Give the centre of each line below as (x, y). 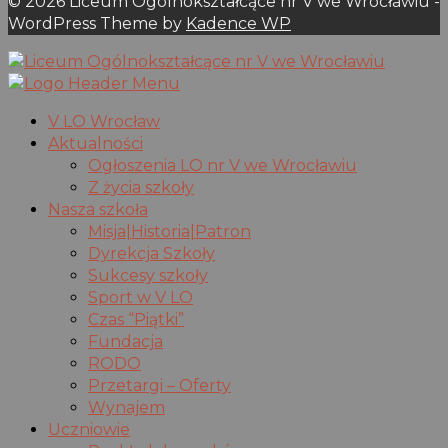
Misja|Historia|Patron (169, 232)
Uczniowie (89, 430)
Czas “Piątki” (136, 320)
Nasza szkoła (98, 210)
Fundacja (125, 342)
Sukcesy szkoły (148, 276)
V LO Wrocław (104, 122)
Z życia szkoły (141, 188)
